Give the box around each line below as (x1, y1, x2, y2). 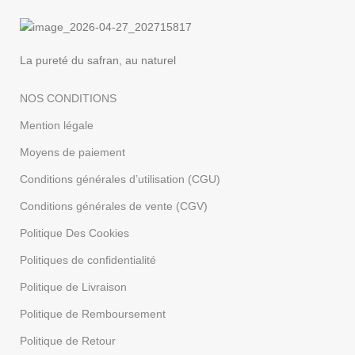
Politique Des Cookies (20, 226, 130, 239)
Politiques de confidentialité (20, 253, 157, 266)
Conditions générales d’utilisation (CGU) (20, 172, 221, 185)
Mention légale (20, 118, 94, 132)
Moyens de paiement (20, 145, 126, 158)
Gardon (249, 6, 281, 18)
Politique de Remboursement (20, 307, 166, 320)
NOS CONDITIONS (20, 91, 117, 105)
